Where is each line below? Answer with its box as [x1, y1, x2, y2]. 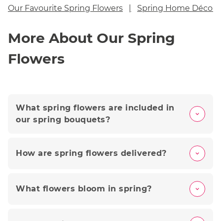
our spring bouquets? [16, 115, 110, 124]
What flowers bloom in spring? [16, 184, 152, 193]
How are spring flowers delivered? [16, 148, 167, 158]
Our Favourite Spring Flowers [8, 3, 123, 13]
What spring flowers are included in [16, 103, 175, 112]
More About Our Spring [8, 30, 175, 46]
